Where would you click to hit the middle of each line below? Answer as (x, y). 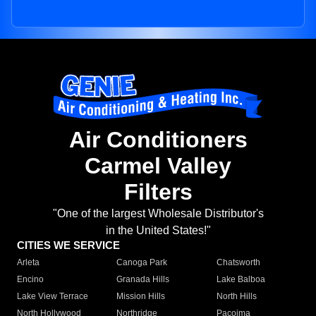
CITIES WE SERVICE (68, 245)
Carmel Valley (158, 166)
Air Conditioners (158, 140)
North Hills (236, 297)
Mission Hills (141, 297)
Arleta (28, 263)
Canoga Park (142, 263)
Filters (158, 192)
